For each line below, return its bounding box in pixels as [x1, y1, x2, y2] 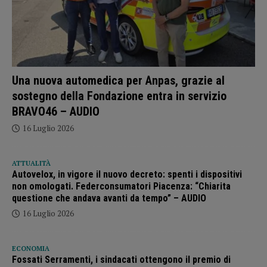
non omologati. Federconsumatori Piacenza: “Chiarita [12, 181, 231, 193]
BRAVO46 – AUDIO [12, 104, 100, 119]
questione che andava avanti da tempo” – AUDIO [12, 193, 206, 204]
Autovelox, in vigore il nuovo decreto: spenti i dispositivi [12, 169, 242, 181]
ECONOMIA [12, 244, 49, 253]
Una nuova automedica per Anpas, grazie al [12, 73, 225, 88]
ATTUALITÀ [12, 159, 51, 168]
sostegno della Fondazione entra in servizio [12, 89, 226, 104]
